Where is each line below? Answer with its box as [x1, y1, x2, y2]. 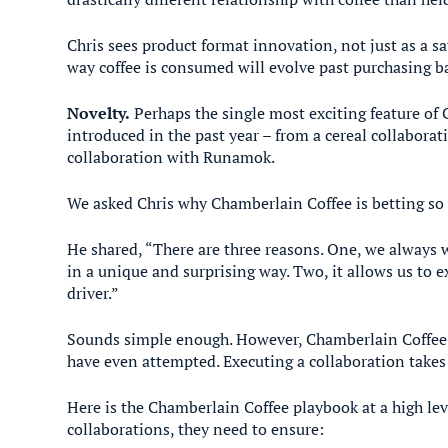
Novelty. [67, 102, 131, 124]
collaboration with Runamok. [67, 146, 279, 168]
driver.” [67, 282, 120, 304]
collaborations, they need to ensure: [67, 418, 325, 440]
